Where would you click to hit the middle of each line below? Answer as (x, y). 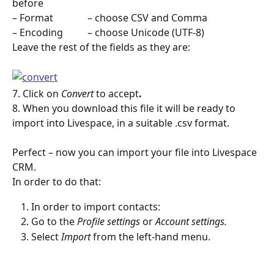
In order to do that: (57, 182)
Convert (79, 93)
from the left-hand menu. (152, 236)
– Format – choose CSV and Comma (110, 18)
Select (46, 236)
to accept (117, 93)
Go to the (54, 222)
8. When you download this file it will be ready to (125, 108)
